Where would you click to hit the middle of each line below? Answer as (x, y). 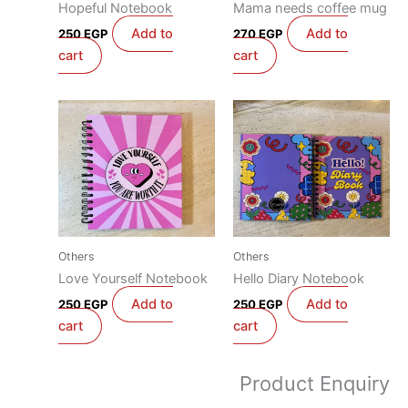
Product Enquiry (315, 384)
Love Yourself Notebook (133, 278)
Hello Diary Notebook (298, 278)
